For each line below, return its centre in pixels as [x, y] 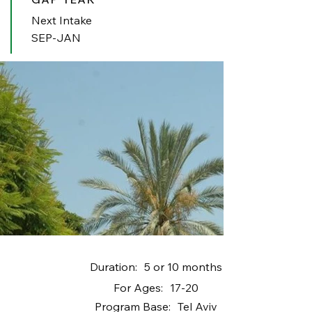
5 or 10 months [183, 266]
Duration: [113, 266]
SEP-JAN [56, 37]
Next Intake [62, 20]
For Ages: [138, 287]
